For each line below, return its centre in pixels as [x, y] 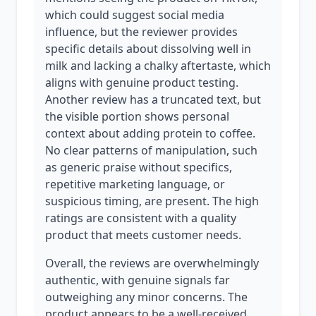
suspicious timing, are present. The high [152, 201]
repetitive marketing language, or [135, 184]
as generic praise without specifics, [139, 167]
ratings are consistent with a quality [141, 218]
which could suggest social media [135, 15]
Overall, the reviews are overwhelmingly [152, 263]
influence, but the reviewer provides [141, 32]
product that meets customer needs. [143, 235]
